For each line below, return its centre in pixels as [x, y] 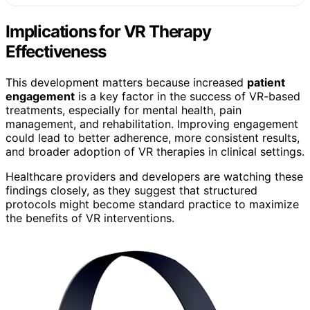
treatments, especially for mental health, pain [124, 110]
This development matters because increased [126, 82]
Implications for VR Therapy [108, 31]
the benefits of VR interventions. [90, 218]
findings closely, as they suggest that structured [131, 190]
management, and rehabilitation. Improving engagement [152, 124]
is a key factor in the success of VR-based [188, 96]
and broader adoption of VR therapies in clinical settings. [155, 151]
